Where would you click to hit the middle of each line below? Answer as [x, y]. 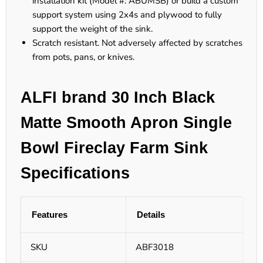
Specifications [75, 173]
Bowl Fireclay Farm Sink [114, 148]
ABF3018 [155, 247]
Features [50, 215]
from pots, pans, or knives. [83, 57]
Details [151, 215]
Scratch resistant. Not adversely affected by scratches [137, 43]
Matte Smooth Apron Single [126, 123]
